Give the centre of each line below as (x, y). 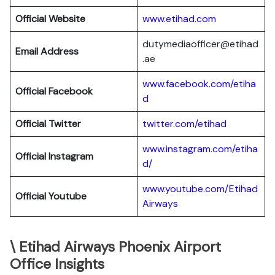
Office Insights (57, 264)
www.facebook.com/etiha (199, 84)
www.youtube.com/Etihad (200, 189)
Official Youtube (51, 196)
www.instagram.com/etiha (200, 149)
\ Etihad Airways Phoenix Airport (115, 247)
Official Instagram (54, 156)
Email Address (47, 51)
